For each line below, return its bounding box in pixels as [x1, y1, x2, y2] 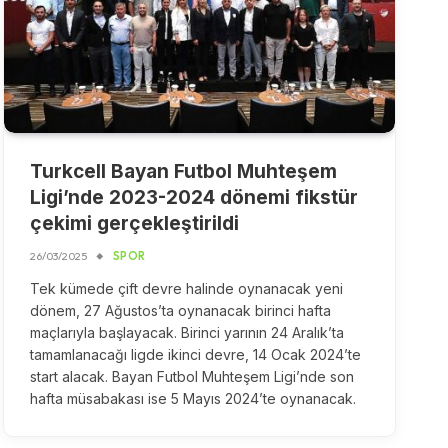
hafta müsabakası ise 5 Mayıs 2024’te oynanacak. [29, 390, 356, 408]
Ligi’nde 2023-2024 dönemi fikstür [29, 186, 358, 210]
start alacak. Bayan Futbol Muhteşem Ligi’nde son [29, 368, 354, 386]
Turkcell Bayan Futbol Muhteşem [29, 160, 337, 184]
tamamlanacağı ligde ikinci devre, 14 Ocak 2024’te [29, 346, 361, 364]
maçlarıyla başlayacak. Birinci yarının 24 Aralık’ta [29, 324, 344, 342]
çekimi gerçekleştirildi [29, 212, 239, 236]
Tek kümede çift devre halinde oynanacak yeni [29, 280, 343, 298]
